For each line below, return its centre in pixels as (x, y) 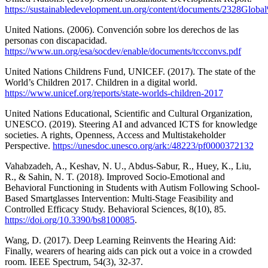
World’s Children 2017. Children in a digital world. (101, 82)
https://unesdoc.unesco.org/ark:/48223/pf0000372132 (153, 145)
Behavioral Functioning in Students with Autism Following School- (132, 187)
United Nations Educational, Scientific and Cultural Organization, (129, 113)
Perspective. (29, 145)
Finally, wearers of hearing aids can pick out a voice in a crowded (128, 251)
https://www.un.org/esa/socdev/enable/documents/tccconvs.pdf (123, 51)
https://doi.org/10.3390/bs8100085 (70, 220)
